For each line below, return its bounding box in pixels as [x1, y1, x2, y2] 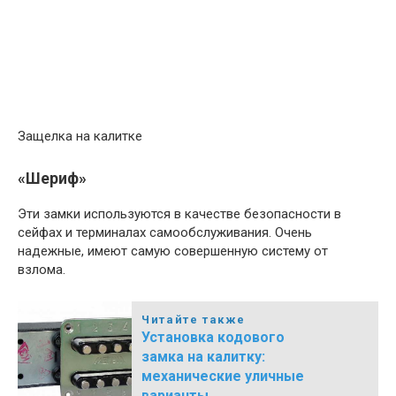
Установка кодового [141, 328, 286, 346]
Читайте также [141, 312, 246, 326]
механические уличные [141, 367, 305, 385]
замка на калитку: [141, 347, 266, 365]
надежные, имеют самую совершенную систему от [18, 242, 328, 259]
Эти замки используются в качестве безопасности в [18, 205, 341, 222]
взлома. [18, 261, 65, 278]
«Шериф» [18, 170, 87, 188]
